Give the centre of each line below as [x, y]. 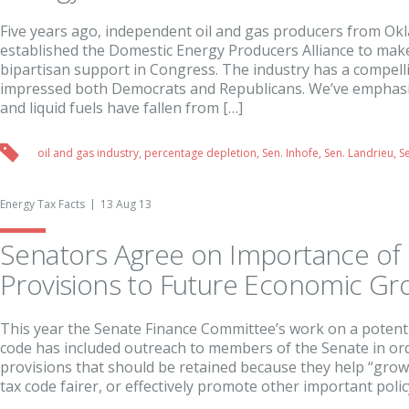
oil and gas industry [88, 153]
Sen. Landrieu [359, 153]
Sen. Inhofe [290, 153]
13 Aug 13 [126, 204]
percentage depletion [200, 153]
